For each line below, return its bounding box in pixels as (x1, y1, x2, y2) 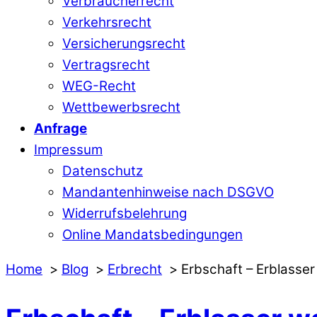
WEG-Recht (62, 77, 136, 94)
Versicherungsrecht (62, 35, 185, 52)
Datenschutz (62, 162, 143, 179)
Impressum (34, 141, 103, 158)
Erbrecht (108, 260, 162, 277)
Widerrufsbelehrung (62, 204, 187, 221)
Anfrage (34, 120, 87, 137)
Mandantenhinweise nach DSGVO (62, 183, 274, 200)
